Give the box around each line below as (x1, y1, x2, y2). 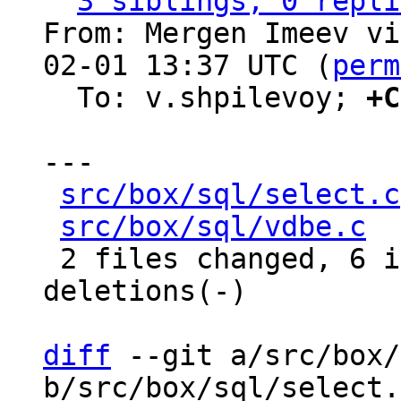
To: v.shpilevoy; (77, 81, 366, 114)
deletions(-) (43, 275, 247, 307)
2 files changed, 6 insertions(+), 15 (43, 243, 60, 275)
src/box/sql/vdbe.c (60, 210, 366, 243)
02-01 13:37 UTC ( (43, 49, 332, 81)
